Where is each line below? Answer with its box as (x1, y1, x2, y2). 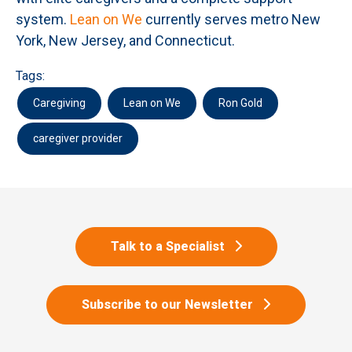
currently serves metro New (142, 11, 321, 28)
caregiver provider (33, 132, 123, 145)
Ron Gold (218, 97, 262, 110)
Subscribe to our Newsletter (82, 297, 256, 313)
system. (16, 11, 70, 28)
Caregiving (33, 97, 86, 110)
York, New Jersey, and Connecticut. (16, 32, 235, 49)
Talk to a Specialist (110, 239, 228, 255)
